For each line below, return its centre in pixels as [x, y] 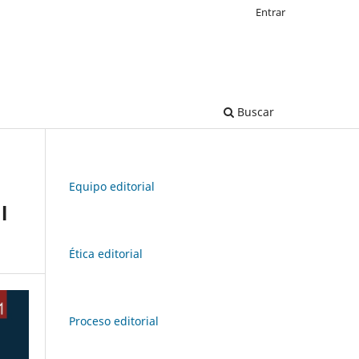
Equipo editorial [112, 186]
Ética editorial [106, 253]
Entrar [270, 12]
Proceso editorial [114, 321]
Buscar [254, 111]
